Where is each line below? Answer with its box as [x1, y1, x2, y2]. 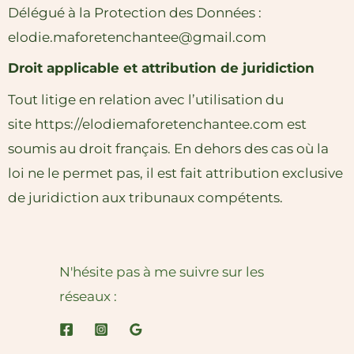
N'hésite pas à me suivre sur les [59, 263, 265, 280]
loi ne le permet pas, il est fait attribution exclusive [8, 164, 343, 181]
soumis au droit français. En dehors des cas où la [8, 140, 329, 156]
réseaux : [59, 288, 118, 304]
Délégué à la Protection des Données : [8, 4, 262, 21]
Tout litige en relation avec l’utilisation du [8, 91, 284, 107]
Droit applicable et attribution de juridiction [8, 60, 314, 76]
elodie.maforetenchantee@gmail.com [8, 28, 266, 45]
